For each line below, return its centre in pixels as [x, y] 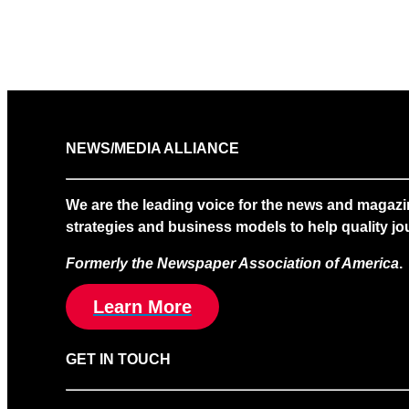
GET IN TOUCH [118, 359]
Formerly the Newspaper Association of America [232, 263]
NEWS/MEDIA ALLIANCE [152, 148]
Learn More [142, 306]
